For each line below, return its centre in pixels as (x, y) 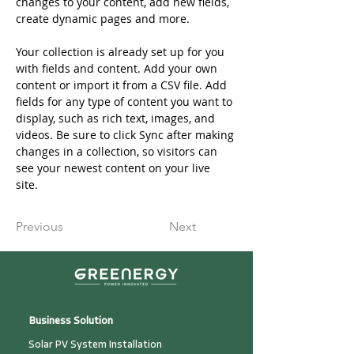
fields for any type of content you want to (126, 102)
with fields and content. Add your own (118, 68)
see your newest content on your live (115, 168)
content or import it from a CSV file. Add (123, 85)
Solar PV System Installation (95, 345)
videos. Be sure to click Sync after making (126, 135)
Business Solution (71, 321)
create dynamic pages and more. (103, 19)
